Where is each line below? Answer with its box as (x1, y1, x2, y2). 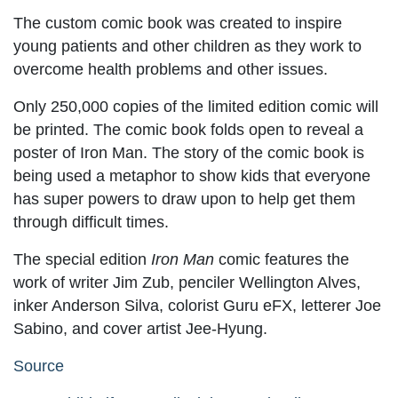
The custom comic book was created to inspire (13, 13, 342, 32)
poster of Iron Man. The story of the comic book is (13, 143, 364, 162)
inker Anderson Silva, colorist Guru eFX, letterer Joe (13, 296, 381, 314)
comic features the (214, 250, 349, 268)
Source (13, 356, 64, 375)
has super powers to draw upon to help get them (13, 189, 355, 208)
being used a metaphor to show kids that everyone (13, 166, 370, 185)
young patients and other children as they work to (13, 36, 362, 55)
